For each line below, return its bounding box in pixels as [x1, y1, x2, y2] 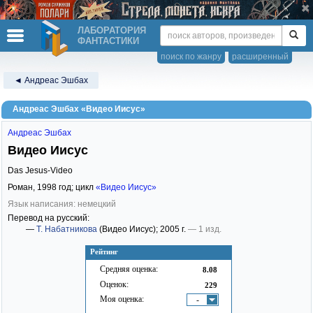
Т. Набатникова [36, 224, 97, 234]
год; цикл [57, 182, 96, 192]
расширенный [232, 52, 289, 61]
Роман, [8, 182, 37, 192]
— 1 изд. [188, 224, 221, 234]
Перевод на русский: [8, 213, 89, 223]
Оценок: [100, 279, 129, 289]
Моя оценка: [100, 294, 144, 304]
